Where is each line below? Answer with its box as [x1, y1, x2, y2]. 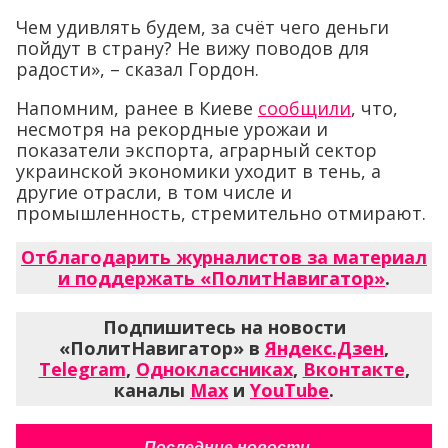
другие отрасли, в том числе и [16, 180, 292, 205]
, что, [351, 96, 398, 121]
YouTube [250, 378, 329, 403]
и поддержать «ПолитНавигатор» [58, 266, 385, 291]
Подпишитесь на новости [102, 315, 346, 340]
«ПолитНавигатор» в [59, 336, 265, 361]
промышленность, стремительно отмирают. [16, 201, 426, 226]
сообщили [258, 96, 351, 121]
